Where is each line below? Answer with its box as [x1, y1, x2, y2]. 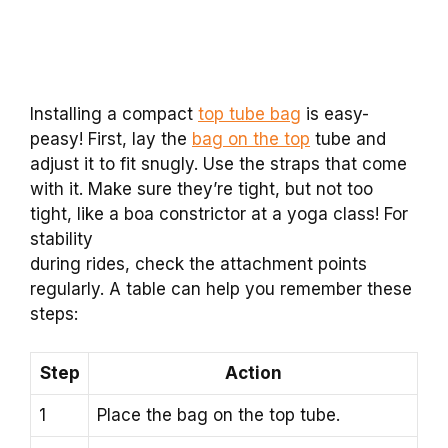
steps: [30, 303, 78, 324]
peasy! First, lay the [30, 128, 192, 149]
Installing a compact [30, 103, 198, 124]
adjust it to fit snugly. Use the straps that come [30, 153, 407, 174]
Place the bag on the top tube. [97, 405, 340, 426]
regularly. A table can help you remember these [30, 278, 412, 299]
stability [30, 228, 93, 249]
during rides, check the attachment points [30, 253, 367, 274]
